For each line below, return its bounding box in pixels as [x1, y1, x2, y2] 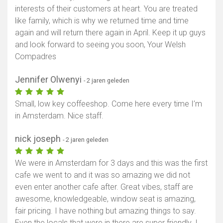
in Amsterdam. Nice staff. [15, 111, 104, 121]
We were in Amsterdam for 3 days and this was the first [15, 158, 208, 168]
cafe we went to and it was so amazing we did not [15, 170, 190, 180]
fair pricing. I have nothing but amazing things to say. [15, 206, 196, 216]
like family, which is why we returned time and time [15, 16, 189, 26]
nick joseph [15, 133, 63, 144]
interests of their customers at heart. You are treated [15, 4, 198, 14]
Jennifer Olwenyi [15, 74, 84, 85]
